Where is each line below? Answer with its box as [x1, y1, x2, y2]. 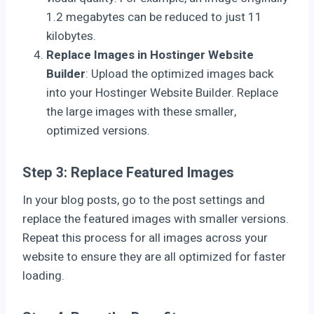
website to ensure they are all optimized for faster [22, 247, 286, 266]
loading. [22, 266, 64, 285]
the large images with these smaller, [46, 102, 236, 121]
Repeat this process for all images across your [22, 228, 268, 247]
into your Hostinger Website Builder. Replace [46, 83, 278, 102]
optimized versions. [46, 121, 150, 139]
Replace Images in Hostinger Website [46, 46, 254, 64]
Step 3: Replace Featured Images [22, 162, 234, 183]
